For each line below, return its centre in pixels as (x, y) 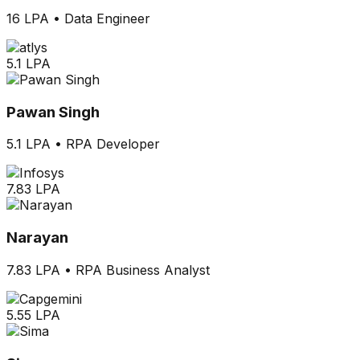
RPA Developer (113, 144)
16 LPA (28, 18)
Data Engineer (107, 18)
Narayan (37, 238)
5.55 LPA (33, 315)
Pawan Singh (53, 112)
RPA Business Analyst (143, 270)
